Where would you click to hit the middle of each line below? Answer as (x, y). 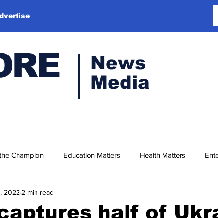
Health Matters (163, 155)
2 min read (37, 192)
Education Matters (92, 155)
